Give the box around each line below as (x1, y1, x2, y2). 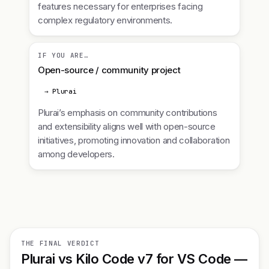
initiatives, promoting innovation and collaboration (38, 134, 230, 146)
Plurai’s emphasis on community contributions (38, 107, 217, 118)
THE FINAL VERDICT (21, 239, 100, 247)
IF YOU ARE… (38, 51, 89, 59)
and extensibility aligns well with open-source (38, 121, 216, 132)
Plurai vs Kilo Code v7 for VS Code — (21, 251, 247, 267)
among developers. (38, 148, 115, 160)
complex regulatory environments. (38, 14, 173, 26)
